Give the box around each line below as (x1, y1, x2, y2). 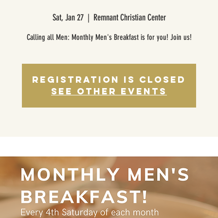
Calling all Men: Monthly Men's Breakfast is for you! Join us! (26, 33, 192, 42)
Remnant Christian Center (93, 12, 166, 23)
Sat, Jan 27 (52, 12, 84, 23)
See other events (51, 86, 167, 97)
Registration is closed (32, 74, 186, 85)
